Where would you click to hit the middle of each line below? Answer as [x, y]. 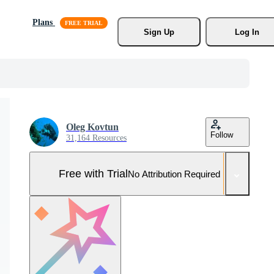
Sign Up [159, 32]
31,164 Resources [96, 138]
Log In [247, 32]
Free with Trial [93, 173]
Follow [222, 135]
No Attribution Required [174, 174]
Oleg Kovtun [92, 127]
